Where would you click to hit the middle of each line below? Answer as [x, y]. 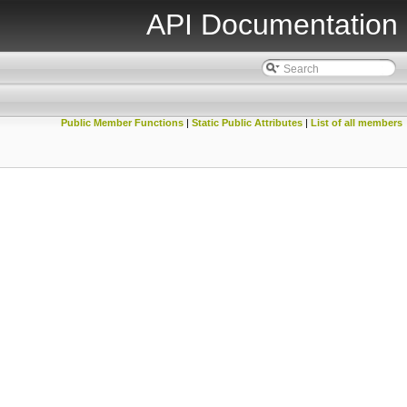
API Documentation [272, 25]
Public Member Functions [122, 123]
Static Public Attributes [247, 123]
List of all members [357, 123]
